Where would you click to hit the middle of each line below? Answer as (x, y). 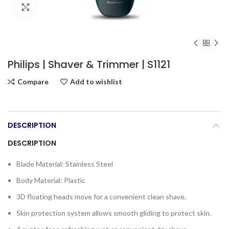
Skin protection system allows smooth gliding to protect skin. (114, 213)
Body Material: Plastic (51, 180)
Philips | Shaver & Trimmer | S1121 (89, 65)
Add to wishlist (96, 82)
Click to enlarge (61, 7)
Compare (33, 82)
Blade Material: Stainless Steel (65, 164)
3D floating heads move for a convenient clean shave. (101, 197)
